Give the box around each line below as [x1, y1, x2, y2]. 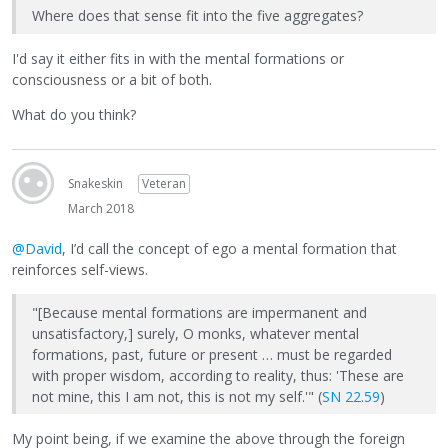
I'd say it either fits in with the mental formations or [12, 48, 344, 68]
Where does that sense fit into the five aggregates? [32, 6, 363, 26]
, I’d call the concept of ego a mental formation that [62, 239, 397, 259]
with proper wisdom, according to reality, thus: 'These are [32, 365, 404, 385]
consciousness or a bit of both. [12, 69, 212, 89]
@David [12, 239, 62, 259]
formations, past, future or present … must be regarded [32, 344, 392, 364]
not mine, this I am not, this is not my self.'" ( [32, 386, 322, 406]
